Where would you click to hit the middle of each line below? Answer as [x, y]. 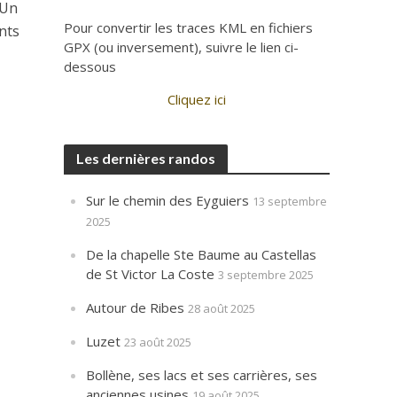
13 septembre [290, 201]
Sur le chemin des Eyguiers [168, 200]
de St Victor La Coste [151, 274]
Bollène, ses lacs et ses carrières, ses [202, 375]
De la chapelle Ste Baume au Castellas [202, 254]
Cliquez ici [197, 99]
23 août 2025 [158, 342]
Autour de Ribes [136, 307]
